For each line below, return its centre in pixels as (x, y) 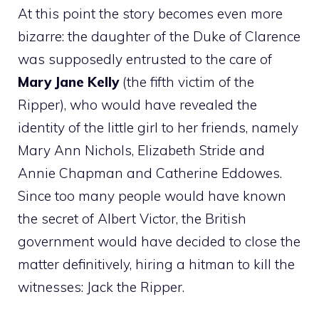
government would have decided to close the (159, 241)
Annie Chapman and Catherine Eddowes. (150, 173)
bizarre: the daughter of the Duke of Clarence (159, 36)
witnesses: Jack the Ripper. (101, 287)
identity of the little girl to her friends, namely (158, 127)
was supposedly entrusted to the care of (145, 59)
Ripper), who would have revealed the (137, 105)
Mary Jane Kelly (70, 82)
